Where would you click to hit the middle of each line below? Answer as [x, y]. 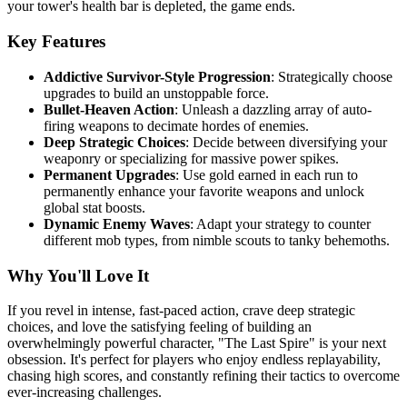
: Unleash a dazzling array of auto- [273, 109]
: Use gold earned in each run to [267, 174]
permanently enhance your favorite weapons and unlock [204, 191]
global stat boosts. [94, 207]
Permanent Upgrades [109, 174]
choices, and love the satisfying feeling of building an [159, 327]
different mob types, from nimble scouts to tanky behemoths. [217, 240]
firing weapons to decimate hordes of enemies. [176, 125]
